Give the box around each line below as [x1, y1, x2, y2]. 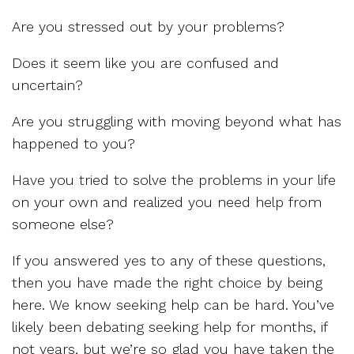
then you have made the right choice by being [12, 274, 322, 291]
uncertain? [12, 77, 83, 93]
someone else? [12, 216, 114, 232]
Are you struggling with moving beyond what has [12, 113, 341, 130]
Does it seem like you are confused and [12, 55, 279, 71]
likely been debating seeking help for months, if [12, 318, 327, 335]
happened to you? [12, 135, 135, 152]
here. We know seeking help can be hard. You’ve [12, 296, 334, 313]
